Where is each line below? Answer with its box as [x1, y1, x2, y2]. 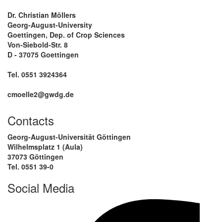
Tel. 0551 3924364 [7, 69, 67, 79]
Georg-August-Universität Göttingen [7, 131, 131, 142]
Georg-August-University [7, 19, 92, 30]
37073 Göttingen [7, 151, 63, 162]
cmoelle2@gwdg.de [7, 89, 74, 99]
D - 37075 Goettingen [7, 49, 79, 59]
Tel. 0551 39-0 [7, 161, 54, 171]
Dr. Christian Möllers [7, 9, 76, 20]
